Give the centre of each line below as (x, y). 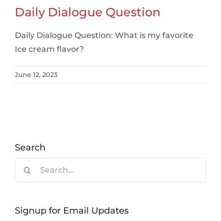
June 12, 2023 (36, 74)
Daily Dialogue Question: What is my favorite (104, 35)
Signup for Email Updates (72, 210)
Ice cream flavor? (49, 49)
